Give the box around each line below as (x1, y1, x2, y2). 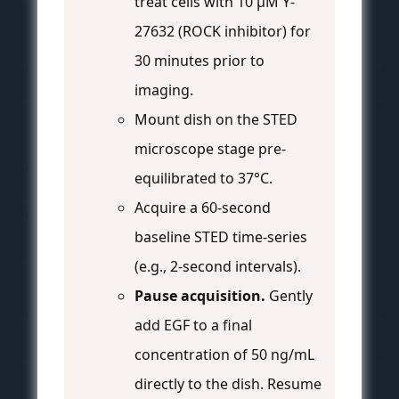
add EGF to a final (134, 315, 252, 336)
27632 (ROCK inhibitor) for (134, 21, 311, 42)
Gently (265, 286, 313, 306)
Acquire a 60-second (134, 198, 271, 218)
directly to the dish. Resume (134, 374, 322, 395)
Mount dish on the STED (134, 110, 297, 130)
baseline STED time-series (134, 227, 307, 248)
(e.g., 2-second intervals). (134, 256, 301, 277)
